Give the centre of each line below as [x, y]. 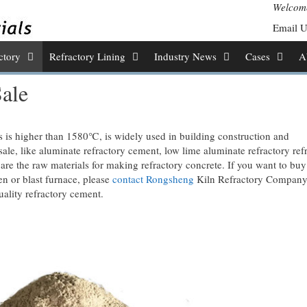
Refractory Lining [87, 56]
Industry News [185, 56]
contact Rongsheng [153, 179]
